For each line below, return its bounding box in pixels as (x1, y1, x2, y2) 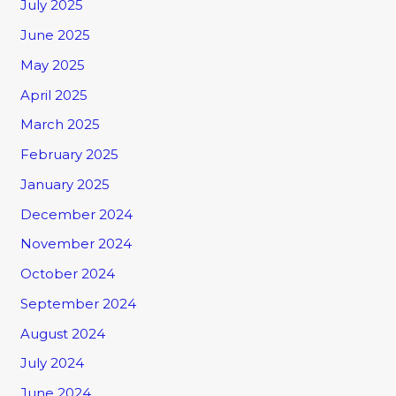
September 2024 (20, 294, 137, 312)
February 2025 (20, 146, 119, 164)
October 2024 (20, 265, 116, 283)
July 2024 (20, 354, 85, 372)
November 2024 (20, 235, 133, 253)
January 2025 (20, 175, 110, 193)
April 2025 (20, 86, 88, 103)
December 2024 (20, 205, 133, 223)
